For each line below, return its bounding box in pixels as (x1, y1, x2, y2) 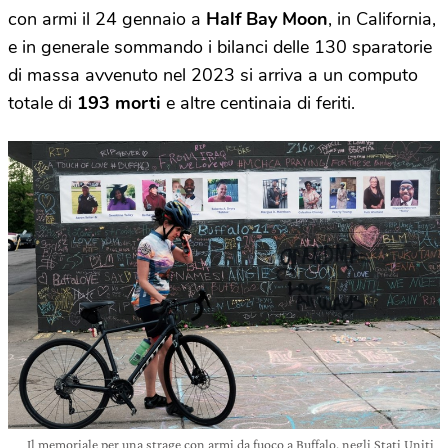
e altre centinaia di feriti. (161, 90, 355, 115)
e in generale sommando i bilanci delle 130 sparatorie (8, 34, 432, 59)
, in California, (328, 6, 436, 31)
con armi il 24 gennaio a (8, 6, 206, 31)
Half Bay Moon (206, 6, 328, 31)
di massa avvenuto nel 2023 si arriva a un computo (8, 62, 418, 87)
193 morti (77, 90, 161, 115)
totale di (8, 90, 77, 115)
